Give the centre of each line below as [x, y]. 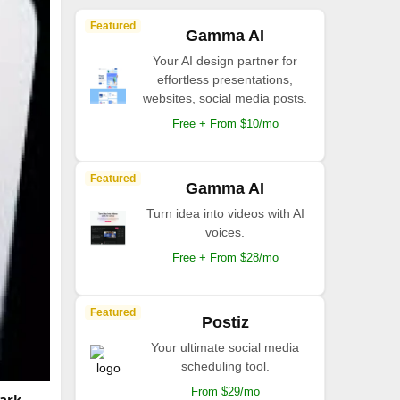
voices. [225, 232]
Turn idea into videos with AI [225, 213]
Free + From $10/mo [225, 124]
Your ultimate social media [225, 347]
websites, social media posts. [225, 98]
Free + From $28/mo [225, 258]
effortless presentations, [225, 79]
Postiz [225, 322]
